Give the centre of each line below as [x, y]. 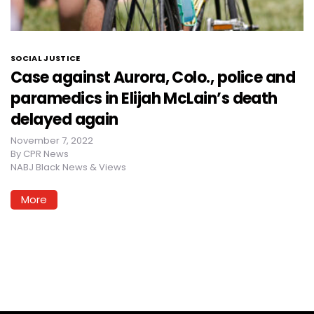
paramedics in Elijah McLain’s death [144, 98]
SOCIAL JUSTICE [46, 58]
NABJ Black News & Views [68, 167]
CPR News [46, 153]
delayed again [64, 119]
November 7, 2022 [52, 140]
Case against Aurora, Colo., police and [153, 77]
